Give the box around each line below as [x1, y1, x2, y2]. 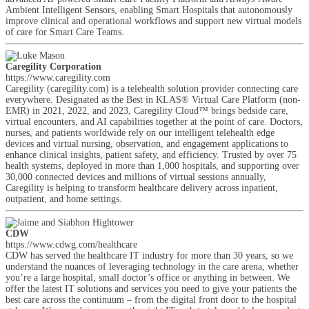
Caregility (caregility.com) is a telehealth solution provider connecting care [6, 83, 298, 94]
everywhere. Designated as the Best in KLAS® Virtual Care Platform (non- [6, 94, 301, 105]
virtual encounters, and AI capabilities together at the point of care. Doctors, [6, 117, 303, 127]
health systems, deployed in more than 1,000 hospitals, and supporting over [6, 161, 299, 171]
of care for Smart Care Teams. [6, 27, 124, 37]
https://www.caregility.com [6, 72, 110, 83]
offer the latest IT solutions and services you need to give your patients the [6, 283, 297, 294]
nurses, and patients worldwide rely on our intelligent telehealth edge [6, 128, 275, 138]
